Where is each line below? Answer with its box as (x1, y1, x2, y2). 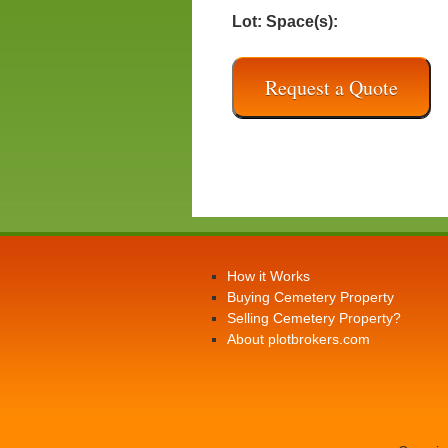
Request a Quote (265, 73, 398, 101)
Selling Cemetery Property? (227, 310, 401, 326)
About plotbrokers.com (227, 331, 370, 347)
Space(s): (266, 13, 338, 30)
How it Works (227, 268, 310, 284)
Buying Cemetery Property (227, 289, 394, 305)
